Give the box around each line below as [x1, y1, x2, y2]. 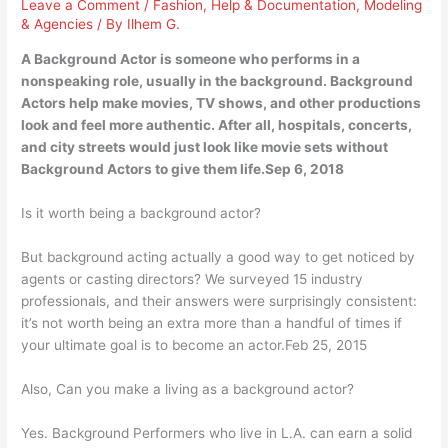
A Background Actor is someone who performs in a [21, 51, 361, 68]
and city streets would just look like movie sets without [21, 139, 389, 156]
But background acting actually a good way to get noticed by [21, 248, 416, 265]
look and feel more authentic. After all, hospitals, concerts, [21, 117, 413, 134]
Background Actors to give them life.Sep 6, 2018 [21, 161, 345, 178]
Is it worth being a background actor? [21, 204, 262, 221]
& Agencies [21, 16, 94, 33]
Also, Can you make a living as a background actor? [21, 380, 355, 397]
